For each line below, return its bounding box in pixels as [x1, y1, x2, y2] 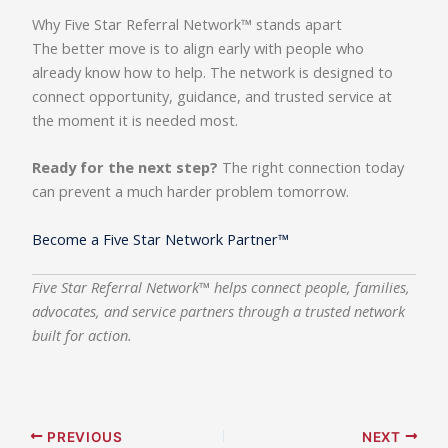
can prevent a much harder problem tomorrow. [32, 181, 350, 202]
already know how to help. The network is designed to [32, 62, 394, 83]
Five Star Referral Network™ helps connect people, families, [32, 277, 411, 298]
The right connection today [218, 157, 405, 178]
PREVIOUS [43, 428, 123, 445]
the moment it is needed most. [32, 110, 239, 131]
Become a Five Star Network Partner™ [32, 228, 290, 249]
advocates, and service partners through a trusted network [32, 301, 406, 322]
